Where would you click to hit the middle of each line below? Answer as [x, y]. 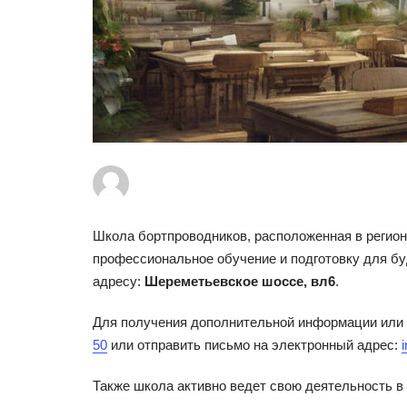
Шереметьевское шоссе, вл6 [240, 281]
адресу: [119, 281]
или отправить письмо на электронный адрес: [254, 344]
